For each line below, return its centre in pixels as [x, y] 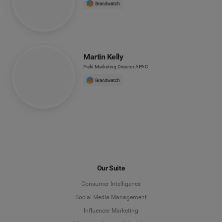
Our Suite [111, 168]
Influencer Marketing [111, 211]
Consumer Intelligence [111, 184]
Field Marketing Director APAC [116, 66]
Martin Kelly [103, 56]
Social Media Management [111, 197]
